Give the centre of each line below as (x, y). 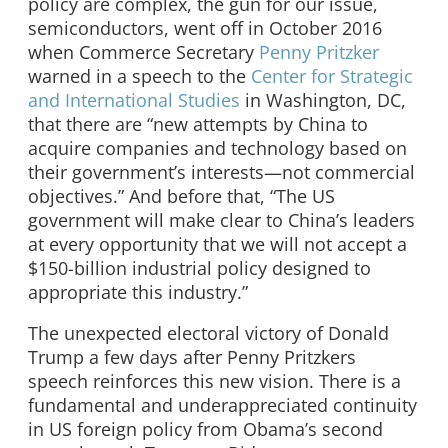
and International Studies (134, 99)
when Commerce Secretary (143, 51)
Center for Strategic (332, 75)
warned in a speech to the (139, 75)
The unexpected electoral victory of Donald (208, 333)
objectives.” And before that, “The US (181, 195)
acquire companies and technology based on (217, 147)
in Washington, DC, (323, 99)
